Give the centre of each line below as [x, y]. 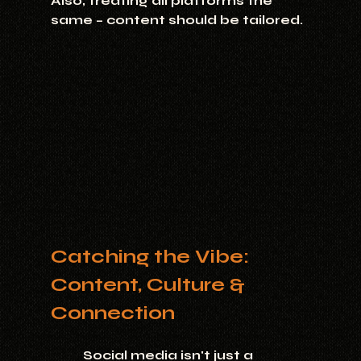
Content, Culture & [150, 284]
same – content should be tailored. [176, 20]
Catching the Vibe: [152, 256]
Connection [112, 313]
